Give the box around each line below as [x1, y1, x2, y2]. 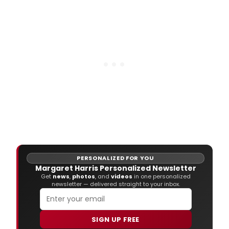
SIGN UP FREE [91, 214, 140, 224]
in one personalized [132, 172, 191, 181]
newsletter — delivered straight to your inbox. [51, 180, 180, 189]
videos [110, 172, 132, 181]
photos [72, 172, 95, 181]
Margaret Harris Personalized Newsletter [35, 163, 196, 174]
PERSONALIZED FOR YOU [77, 154, 154, 163]
